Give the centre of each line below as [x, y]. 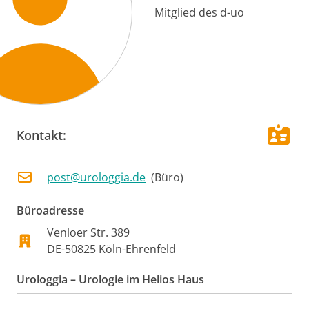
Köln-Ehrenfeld [137, 249]
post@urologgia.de [96, 177]
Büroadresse [50, 210]
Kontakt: [41, 135]
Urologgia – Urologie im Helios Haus [110, 279]
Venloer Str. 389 [88, 232]
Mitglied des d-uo [199, 12]
